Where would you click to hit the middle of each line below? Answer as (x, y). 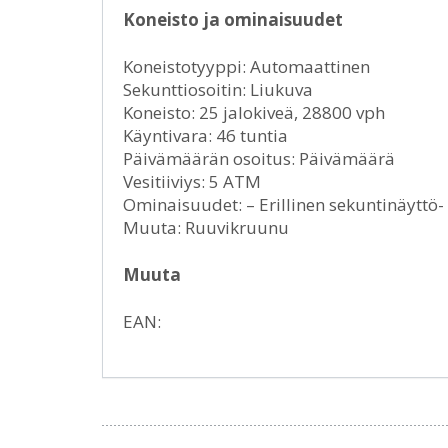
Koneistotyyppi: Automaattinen (246, 67)
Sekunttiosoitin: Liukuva (218, 90)
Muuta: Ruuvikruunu (206, 228)
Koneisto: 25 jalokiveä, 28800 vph (254, 113)
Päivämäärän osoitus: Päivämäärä (259, 159)
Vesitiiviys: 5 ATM (192, 182)
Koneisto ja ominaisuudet (233, 20)
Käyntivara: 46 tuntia (205, 136)
